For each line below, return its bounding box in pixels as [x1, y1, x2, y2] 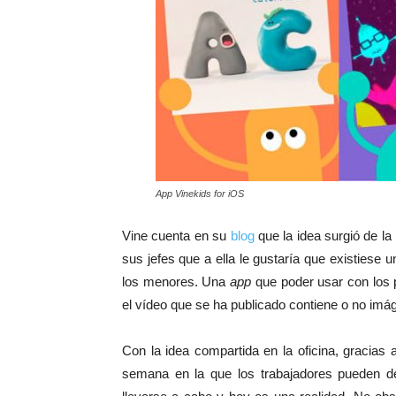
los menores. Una [122, 273, 231, 289]
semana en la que [122, 365, 232, 381]
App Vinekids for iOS [156, 187, 244, 199]
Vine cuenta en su [122, 227, 231, 243]
